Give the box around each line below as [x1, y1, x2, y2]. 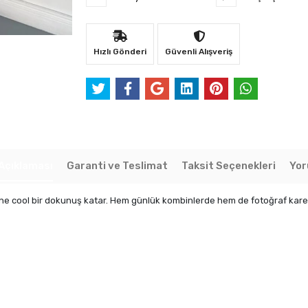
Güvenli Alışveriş [165, 47, 233, 56]
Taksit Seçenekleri [181, 159, 276, 173]
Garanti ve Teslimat [66, 159, 168, 173]
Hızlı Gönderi [93, 47, 147, 56]
